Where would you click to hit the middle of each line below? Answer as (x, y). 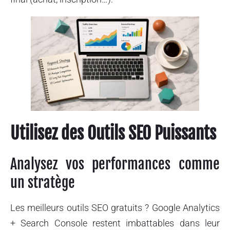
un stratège (43, 183)
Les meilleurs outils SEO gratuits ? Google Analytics (115, 208)
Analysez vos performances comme (115, 164)
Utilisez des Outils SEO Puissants (113, 133)
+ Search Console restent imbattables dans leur (115, 223)
